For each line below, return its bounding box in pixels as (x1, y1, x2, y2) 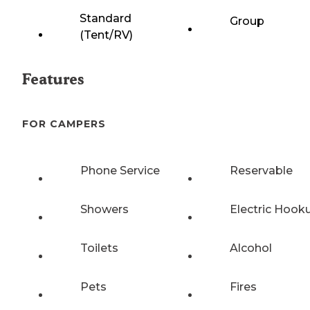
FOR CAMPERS (22, 118, 106, 131)
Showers (80, 202, 129, 216)
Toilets (80, 241, 118, 255)
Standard (79, 12, 131, 26)
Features (22, 71, 84, 89)
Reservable (230, 163, 293, 177)
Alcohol (230, 241, 272, 255)
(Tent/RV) (79, 28, 133, 42)
